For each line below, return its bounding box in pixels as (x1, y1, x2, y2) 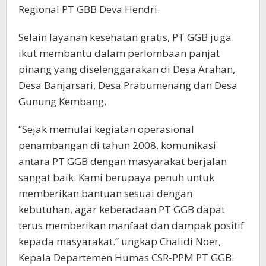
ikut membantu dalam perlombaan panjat (18, 46, 220, 61)
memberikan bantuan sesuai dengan (18, 186, 192, 201)
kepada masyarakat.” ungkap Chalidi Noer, (18, 235, 221, 249)
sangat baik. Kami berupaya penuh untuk (18, 170, 214, 185)
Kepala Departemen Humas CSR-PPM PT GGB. (18, 251, 234, 265)
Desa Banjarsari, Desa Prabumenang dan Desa (18, 78, 237, 93)
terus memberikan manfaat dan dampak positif (18, 218, 244, 233)
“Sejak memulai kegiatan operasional (18, 122, 194, 137)
